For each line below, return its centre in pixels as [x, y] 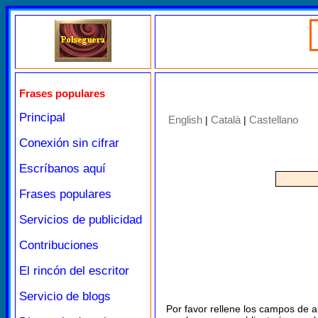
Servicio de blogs [65, 296]
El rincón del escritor [74, 271]
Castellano [274, 120]
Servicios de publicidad [81, 220]
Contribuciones [59, 245]
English [185, 120]
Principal [42, 117]
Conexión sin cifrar [69, 143]
